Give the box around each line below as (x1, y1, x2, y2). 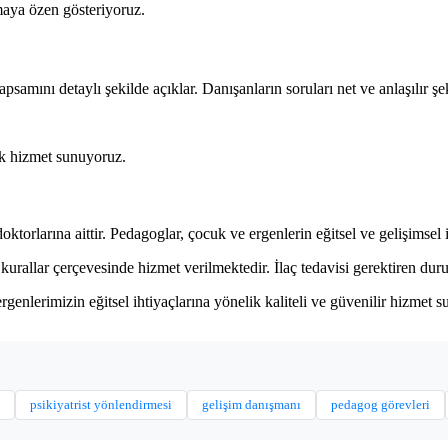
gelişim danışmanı (202, 396, 301, 412)
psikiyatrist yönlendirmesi (30, 396, 172, 412)
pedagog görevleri (331, 396, 430, 412)
